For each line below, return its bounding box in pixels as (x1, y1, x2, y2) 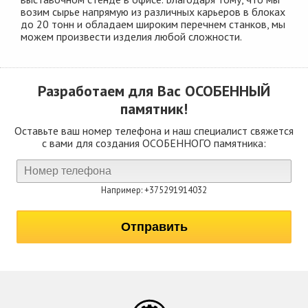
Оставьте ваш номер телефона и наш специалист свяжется (14, 123, 294, 137)
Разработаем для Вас (38, 80, 185, 100)
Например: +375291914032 (101, 184, 207, 196)
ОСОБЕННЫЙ (185, 80, 270, 100)
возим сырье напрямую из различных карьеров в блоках (21, 4, 285, 19)
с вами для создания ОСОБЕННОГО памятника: (42, 135, 266, 150)
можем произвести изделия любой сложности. (21, 29, 242, 43)
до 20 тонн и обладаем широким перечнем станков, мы (21, 16, 285, 31)
